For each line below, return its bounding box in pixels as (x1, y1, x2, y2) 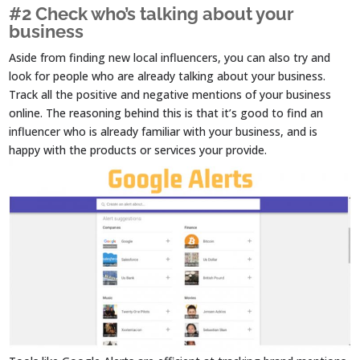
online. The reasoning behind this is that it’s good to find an (9, 105, 324, 121)
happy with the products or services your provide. (9, 142, 268, 158)
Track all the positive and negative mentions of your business (9, 87, 332, 103)
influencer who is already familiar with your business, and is (9, 124, 318, 140)
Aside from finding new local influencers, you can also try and (9, 50, 331, 66)
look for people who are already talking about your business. (9, 68, 326, 84)
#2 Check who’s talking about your (9, 3, 295, 25)
